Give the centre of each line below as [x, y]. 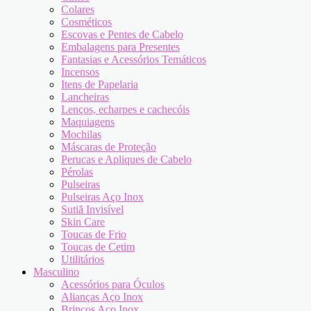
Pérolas [77, 172]
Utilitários [83, 259]
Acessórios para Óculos [113, 284]
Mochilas [81, 134]
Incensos [80, 72]
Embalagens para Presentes [120, 47]
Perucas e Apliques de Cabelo [126, 159]
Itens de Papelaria [100, 84]
